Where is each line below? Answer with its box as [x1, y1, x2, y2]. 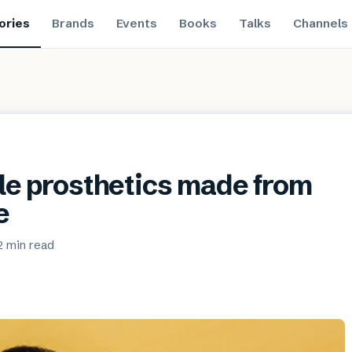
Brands [51, 15, 94, 31]
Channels [292, 15, 348, 31]
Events [115, 15, 157, 31]
